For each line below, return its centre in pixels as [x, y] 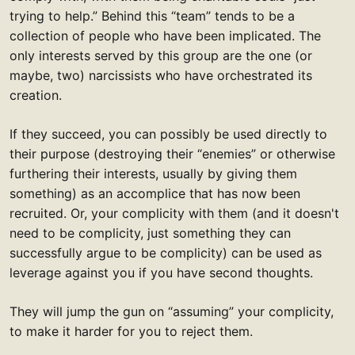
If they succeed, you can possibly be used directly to [168, 134]
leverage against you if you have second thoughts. [161, 273]
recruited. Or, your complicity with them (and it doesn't [174, 214]
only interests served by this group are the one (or [161, 56]
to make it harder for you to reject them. [131, 332]
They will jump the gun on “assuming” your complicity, [172, 312]
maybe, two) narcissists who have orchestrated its [161, 76]
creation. [36, 95]
